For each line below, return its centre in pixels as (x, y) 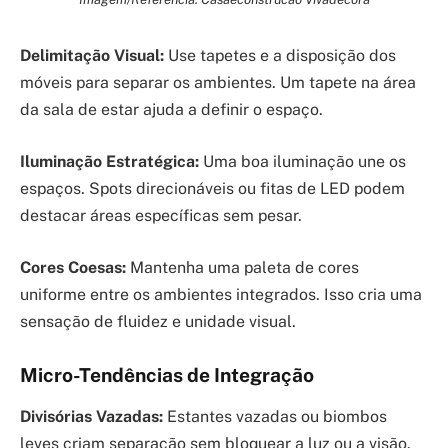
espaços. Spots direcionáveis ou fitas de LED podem (212, 188)
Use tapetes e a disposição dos (280, 56)
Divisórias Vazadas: (91, 416)
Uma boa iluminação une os (302, 161)
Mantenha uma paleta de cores (242, 267)
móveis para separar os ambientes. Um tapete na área (218, 83)
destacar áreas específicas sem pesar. (161, 215)
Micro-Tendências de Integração (167, 374)
